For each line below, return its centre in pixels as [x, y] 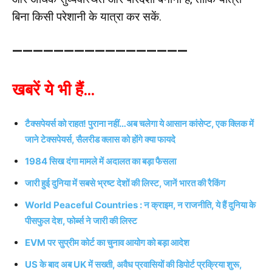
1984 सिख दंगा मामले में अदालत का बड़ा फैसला [100, 161]
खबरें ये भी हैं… [53, 90]
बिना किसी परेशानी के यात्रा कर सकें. [87, 16]
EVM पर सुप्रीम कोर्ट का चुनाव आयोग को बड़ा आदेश [107, 242]
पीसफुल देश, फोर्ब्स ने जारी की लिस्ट [81, 220]
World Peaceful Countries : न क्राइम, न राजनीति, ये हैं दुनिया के [140, 205]
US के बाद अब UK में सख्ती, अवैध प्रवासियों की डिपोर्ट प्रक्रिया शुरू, [134, 264]
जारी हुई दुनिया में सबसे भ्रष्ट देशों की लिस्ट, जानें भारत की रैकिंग [125, 183]
